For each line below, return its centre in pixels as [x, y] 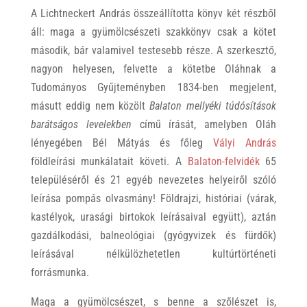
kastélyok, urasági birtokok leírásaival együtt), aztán [153, 217]
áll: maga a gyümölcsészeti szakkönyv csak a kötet [153, 32]
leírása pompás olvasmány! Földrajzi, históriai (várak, [153, 199]
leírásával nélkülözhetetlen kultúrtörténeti [153, 254]
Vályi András [245, 143]
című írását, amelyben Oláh [204, 125]
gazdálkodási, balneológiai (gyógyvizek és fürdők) [153, 236]
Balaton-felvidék [223, 162]
